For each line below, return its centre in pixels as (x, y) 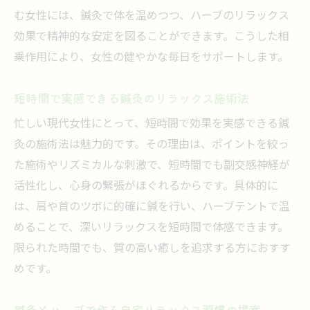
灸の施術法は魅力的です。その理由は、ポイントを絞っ (152, 145)
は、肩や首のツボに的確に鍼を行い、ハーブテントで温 (152, 207)
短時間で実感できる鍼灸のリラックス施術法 (131, 98)
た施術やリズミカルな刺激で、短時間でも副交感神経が (152, 166)
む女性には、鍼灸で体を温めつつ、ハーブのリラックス (152, 16)
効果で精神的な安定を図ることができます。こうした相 (152, 37)
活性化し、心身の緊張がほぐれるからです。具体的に (146, 186)
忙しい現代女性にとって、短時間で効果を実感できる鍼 (152, 124)
